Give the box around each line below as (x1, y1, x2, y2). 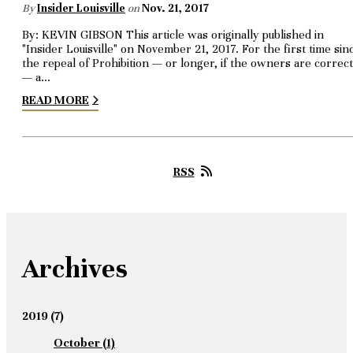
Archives (22, 251, 128, 285)
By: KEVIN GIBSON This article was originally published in (22, 28, 324, 43)
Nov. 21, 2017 (142, 2, 209, 16)
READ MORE (22, 93, 89, 108)
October (54, 335, 100, 350)
